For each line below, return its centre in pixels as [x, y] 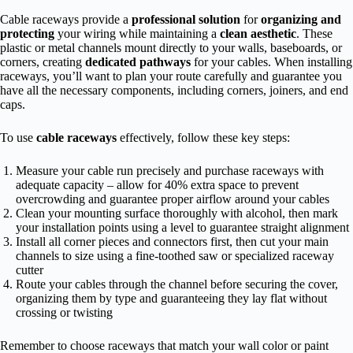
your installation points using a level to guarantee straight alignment [182, 227]
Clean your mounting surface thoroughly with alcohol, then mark [177, 213]
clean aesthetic [258, 33]
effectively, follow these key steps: [203, 137]
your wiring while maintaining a [137, 33]
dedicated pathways [138, 61]
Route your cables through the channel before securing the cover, [177, 284]
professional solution [186, 19]
